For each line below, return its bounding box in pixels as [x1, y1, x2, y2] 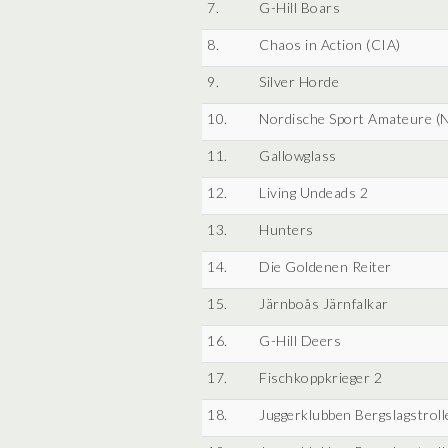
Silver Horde [259, 73, 339, 90]
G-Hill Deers [259, 332, 341, 349]
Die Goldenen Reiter [259, 258, 392, 275]
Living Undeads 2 [259, 184, 368, 201]
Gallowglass [259, 147, 337, 164]
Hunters [259, 221, 314, 238]
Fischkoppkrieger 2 [259, 369, 382, 386]
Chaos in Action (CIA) [259, 36, 401, 53]
